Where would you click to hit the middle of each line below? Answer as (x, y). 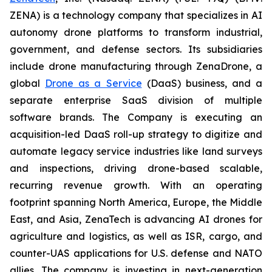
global (28, 83)
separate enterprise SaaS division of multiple (136, 100)
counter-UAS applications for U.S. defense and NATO (136, 253)
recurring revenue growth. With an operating (136, 185)
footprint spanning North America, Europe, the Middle (136, 202)
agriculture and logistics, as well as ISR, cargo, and (136, 236)
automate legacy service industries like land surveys (136, 151)
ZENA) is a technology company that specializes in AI (136, 15)
